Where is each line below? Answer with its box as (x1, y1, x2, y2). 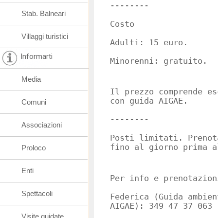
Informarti (20, 52, 53, 61)
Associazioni (21, 121, 62, 129)
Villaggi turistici (21, 32, 68, 40)
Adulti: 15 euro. (110, 37, 188, 47)
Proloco (21, 144, 46, 152)
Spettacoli (21, 189, 53, 198)
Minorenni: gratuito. (110, 56, 207, 66)
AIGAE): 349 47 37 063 (110, 201, 212, 211)
